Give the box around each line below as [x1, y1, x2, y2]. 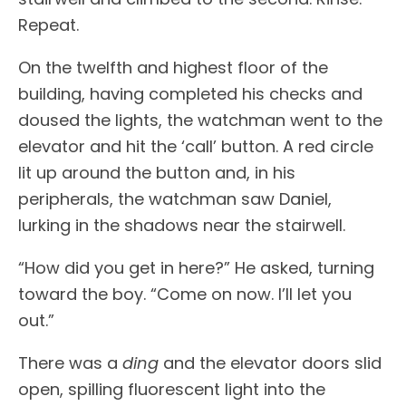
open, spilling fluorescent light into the [18, 378, 325, 401]
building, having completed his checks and [18, 82, 362, 105]
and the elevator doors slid [163, 352, 382, 374]
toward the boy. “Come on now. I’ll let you [18, 283, 352, 305]
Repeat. [18, 14, 79, 36]
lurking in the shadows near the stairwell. [18, 214, 345, 237]
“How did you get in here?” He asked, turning [18, 256, 374, 279]
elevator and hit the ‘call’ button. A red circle [18, 135, 373, 158]
